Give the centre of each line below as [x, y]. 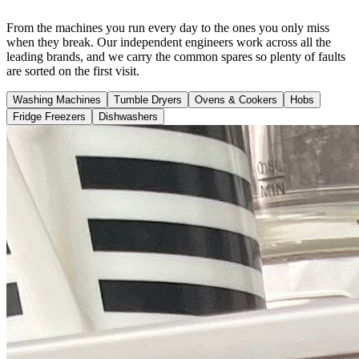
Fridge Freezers [49, 117]
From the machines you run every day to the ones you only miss [168, 28]
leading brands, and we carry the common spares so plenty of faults [176, 57]
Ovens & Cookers [236, 100]
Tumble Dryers [148, 100]
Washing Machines [57, 100]
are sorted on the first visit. [73, 71]
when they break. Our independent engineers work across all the [169, 42]
